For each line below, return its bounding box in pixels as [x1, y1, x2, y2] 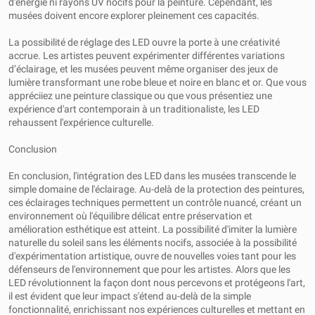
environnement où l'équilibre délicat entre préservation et [8, 210, 252, 221]
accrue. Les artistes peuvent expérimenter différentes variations [8, 50, 285, 61]
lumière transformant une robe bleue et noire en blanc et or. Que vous [8, 77, 307, 88]
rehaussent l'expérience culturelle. [8, 117, 154, 128]
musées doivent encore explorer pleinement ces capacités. [8, 10, 259, 21]
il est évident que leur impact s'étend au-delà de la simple [8, 290, 251, 302]
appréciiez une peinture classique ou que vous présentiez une [8, 90, 272, 101]
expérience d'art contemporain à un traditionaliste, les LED [8, 103, 259, 115]
